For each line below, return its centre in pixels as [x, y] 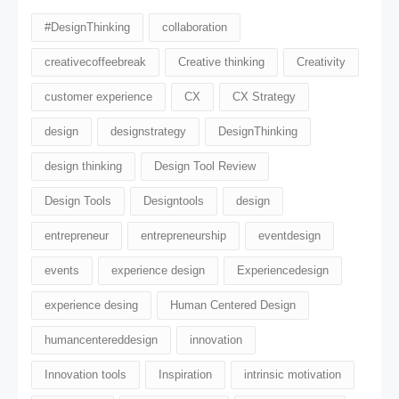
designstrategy [148, 132]
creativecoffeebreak [95, 62]
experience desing [91, 305]
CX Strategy [264, 97]
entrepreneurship [183, 236]
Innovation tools [85, 375]
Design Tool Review [205, 167]
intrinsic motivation [293, 375]
